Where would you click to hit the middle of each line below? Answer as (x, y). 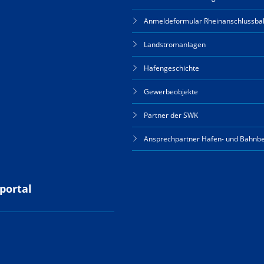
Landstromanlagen (175, 44)
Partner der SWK (171, 115)
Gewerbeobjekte (171, 92)
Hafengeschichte (171, 68)
